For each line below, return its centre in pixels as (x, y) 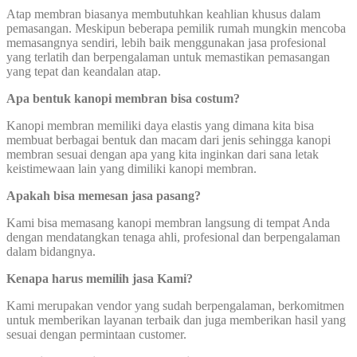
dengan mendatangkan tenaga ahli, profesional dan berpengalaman (173, 237)
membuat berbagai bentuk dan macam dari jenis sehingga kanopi (169, 140)
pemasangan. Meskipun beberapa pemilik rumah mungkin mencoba (176, 29)
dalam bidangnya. (51, 252)
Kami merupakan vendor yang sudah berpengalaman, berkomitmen (175, 306)
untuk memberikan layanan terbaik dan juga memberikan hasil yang (176, 320)
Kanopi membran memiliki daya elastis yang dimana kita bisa (160, 126)
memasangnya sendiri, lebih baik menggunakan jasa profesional (166, 43)
